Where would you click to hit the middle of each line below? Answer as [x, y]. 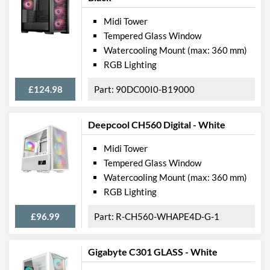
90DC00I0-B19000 [155, 89]
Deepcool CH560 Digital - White [157, 124]
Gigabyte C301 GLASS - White [153, 251]
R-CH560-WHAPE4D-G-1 [168, 216]
